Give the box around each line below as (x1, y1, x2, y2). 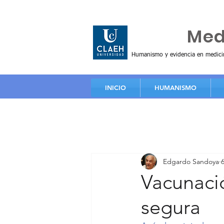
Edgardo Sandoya (163, 156, 219, 166)
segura (141, 195, 200, 219)
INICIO (105, 83, 126, 91)
